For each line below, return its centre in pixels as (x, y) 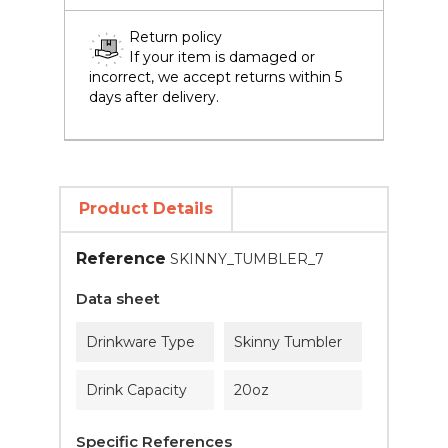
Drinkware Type (140, 342)
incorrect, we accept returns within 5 (215, 77)
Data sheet (118, 298)
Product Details (146, 208)
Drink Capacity (136, 390)
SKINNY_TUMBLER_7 (247, 259)
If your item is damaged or (222, 57)
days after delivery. (154, 97)
